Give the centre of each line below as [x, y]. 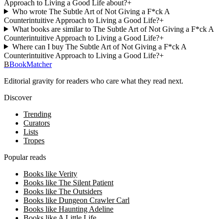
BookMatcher [31, 64]
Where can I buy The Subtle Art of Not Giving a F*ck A [99, 46]
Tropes [34, 140]
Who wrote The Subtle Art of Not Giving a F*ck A [91, 11]
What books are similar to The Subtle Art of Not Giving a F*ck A [113, 29]
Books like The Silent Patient [68, 182]
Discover [18, 97]
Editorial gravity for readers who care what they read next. [94, 81]
